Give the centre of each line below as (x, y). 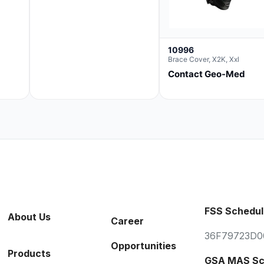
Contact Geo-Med (207, 74)
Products (29, 254)
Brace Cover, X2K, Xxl (204, 60)
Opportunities (144, 246)
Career (128, 221)
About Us (29, 217)
